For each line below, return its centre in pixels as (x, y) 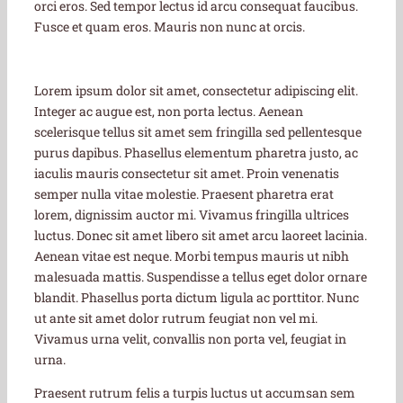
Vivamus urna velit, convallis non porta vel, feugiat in (190, 338)
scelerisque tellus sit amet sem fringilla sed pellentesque (198, 131)
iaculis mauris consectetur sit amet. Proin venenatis (187, 173)
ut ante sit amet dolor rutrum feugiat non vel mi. (176, 318)
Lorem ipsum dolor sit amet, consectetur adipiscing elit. (196, 90)
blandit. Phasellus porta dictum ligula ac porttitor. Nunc (197, 297)
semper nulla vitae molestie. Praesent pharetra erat (184, 193)
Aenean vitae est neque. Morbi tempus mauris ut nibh (192, 255)
